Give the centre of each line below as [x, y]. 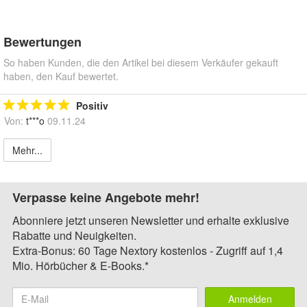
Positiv [92, 106]
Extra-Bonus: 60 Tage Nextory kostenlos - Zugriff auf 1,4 [148, 251]
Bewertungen [42, 42]
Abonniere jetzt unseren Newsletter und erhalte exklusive [151, 221]
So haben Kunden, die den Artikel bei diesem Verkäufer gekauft [141, 63]
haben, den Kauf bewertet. [61, 76]
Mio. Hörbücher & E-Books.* [81, 266]
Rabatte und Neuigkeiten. [74, 236]
